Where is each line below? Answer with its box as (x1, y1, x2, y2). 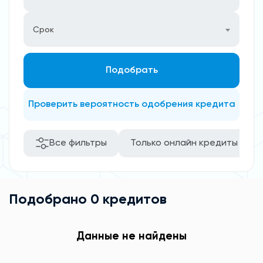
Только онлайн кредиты (130, 139, 238, 148)
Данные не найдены (76, 231, 187, 242)
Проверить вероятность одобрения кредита (28, 100, 235, 109)
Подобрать (105, 66, 158, 75)
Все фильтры (49, 139, 107, 148)
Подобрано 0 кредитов (9, 193, 167, 207)
